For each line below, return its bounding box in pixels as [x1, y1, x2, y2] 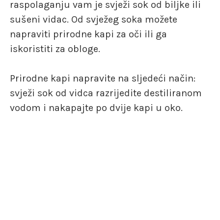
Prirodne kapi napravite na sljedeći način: [10, 72, 195, 84]
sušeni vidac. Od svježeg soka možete [10, 13, 177, 25]
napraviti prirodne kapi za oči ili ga [10, 28, 167, 40]
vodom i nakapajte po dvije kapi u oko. [10, 102, 183, 113]
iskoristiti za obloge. [10, 43, 100, 55]
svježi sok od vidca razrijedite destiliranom [10, 87, 202, 99]
